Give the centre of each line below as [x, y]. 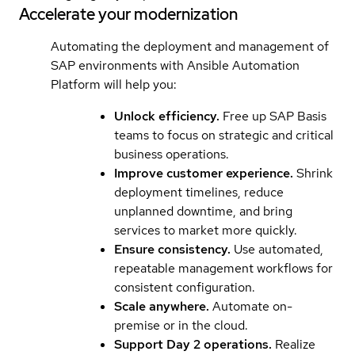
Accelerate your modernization [128, 14]
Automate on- [251, 306]
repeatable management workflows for [223, 268]
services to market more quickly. [206, 230]
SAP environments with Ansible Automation [175, 65]
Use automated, [277, 249]
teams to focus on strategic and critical [224, 135]
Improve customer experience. [204, 173]
